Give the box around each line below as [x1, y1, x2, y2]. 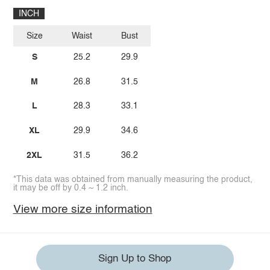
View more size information [13, 204, 152, 216]
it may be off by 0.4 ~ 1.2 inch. [13, 184, 128, 193]
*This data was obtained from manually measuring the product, [13, 175, 253, 184]
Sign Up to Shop [98, 254, 172, 265]
